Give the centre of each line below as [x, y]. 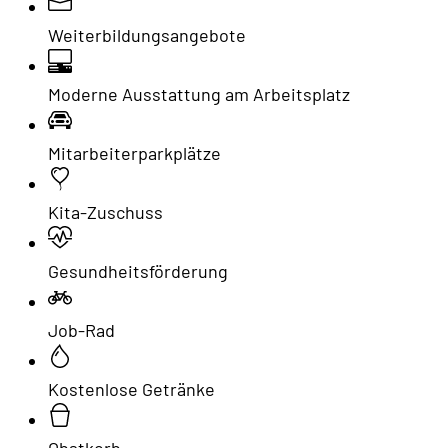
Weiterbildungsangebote [147, 35]
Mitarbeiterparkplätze [134, 153]
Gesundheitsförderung [138, 271]
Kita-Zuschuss [105, 212]
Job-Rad [81, 330]
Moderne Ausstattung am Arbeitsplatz [199, 94]
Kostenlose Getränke [131, 389]
